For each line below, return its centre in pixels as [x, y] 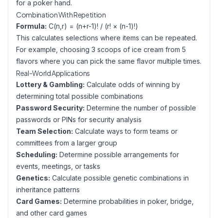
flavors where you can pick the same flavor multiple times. [109, 61]
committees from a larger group [67, 143]
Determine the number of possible [140, 108]
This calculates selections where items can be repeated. [107, 38]
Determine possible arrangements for [118, 154]
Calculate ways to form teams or [125, 131]
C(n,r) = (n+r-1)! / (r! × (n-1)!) [92, 26]
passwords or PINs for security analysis [79, 119]
